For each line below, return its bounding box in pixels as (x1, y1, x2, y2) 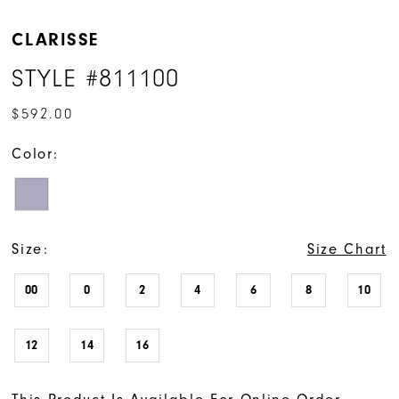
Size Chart (306, 240, 387, 257)
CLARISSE (12, 29, 99, 51)
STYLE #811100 (12, 62, 179, 93)
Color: (12, 145, 59, 163)
